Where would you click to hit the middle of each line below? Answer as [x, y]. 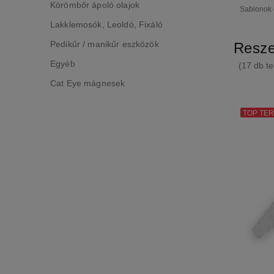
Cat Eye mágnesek [88, 83]
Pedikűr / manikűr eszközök [105, 44]
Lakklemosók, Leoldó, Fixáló [106, 24]
